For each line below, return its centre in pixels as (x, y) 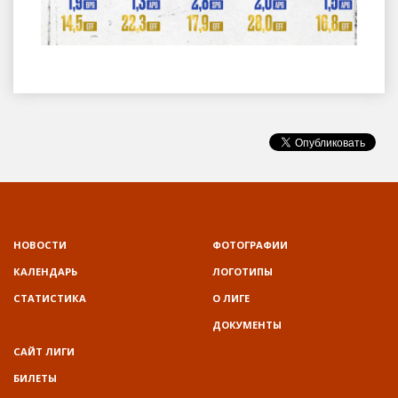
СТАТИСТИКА (50, 298)
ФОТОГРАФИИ (250, 244)
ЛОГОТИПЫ (243, 271)
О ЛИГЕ (231, 298)
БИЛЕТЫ (35, 378)
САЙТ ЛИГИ (44, 351)
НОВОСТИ (40, 244)
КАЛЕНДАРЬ (45, 271)
